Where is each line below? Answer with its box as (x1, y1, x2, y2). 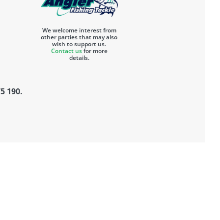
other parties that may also (41, 33, 118, 42)
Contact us (51, 47, 82, 55)
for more (82, 47, 108, 55)
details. (69, 54, 89, 62)
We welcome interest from (42, 26, 116, 35)
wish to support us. (52, 40, 107, 49)
